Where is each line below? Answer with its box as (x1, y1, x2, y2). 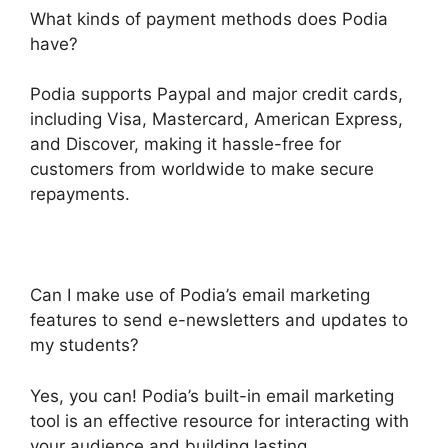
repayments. (30, 184, 130, 205)
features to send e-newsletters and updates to (30, 310, 408, 331)
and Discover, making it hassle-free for (30, 134, 341, 155)
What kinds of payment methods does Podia (30, 8, 388, 29)
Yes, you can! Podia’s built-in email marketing (30, 385, 394, 406)
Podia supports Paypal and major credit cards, (30, 84, 403, 105)
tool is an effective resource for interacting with (30, 410, 409, 431)
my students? (30, 335, 139, 356)
